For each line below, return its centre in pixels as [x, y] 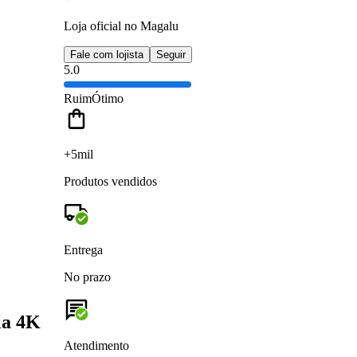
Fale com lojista [107, 54]
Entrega [83, 249]
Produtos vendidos [110, 181]
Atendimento [96, 345]
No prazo [87, 277]
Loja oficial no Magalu [121, 25]
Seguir [171, 54]
